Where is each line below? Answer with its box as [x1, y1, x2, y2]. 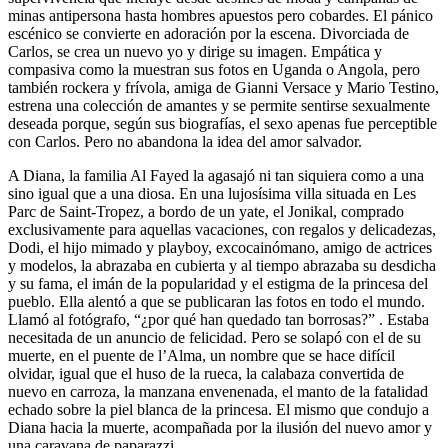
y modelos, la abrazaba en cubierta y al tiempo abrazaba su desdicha [8, 257, 436, 275]
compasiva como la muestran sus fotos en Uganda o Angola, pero [8, 61, 420, 79]
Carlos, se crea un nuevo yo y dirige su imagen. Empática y [8, 43, 382, 61]
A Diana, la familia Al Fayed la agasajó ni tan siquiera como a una [8, 167, 424, 185]
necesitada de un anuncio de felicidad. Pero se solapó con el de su [8, 329, 421, 347]
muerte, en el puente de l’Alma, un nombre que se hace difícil [8, 347, 395, 365]
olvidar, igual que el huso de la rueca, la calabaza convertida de [8, 365, 404, 383]
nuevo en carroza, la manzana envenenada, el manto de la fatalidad [8, 383, 428, 401]
